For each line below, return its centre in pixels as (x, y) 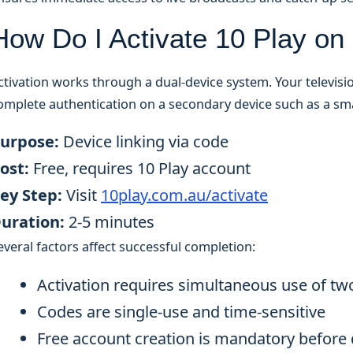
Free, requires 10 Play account (140, 169)
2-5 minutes (110, 222)
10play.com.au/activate (184, 195)
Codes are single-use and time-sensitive (181, 311)
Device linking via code (144, 142)
